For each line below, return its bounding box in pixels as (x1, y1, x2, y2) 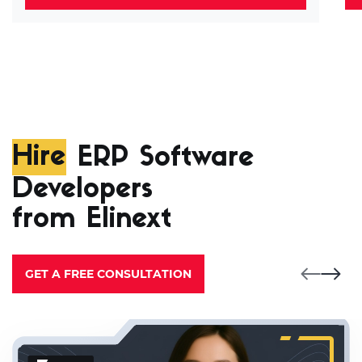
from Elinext (12, 205, 171, 234)
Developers (12, 175, 153, 204)
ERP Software (66, 144, 254, 173)
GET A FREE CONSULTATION (25, 266, 192, 281)
